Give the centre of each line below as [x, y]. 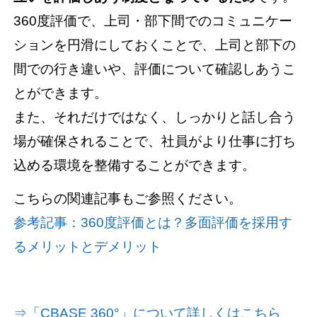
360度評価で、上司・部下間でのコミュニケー [153, 21]
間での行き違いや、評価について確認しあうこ [155, 69]
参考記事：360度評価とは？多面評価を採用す [153, 222]
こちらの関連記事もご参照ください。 [128, 198]
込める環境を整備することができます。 [135, 165]
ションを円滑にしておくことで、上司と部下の [155, 45]
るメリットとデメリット [88, 246]
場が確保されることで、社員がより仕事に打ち [155, 141]
